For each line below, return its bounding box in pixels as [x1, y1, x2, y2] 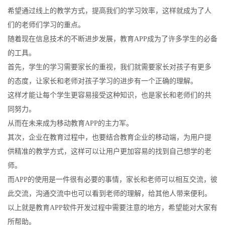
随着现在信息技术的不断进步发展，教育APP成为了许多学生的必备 [8, 35, 217, 43]
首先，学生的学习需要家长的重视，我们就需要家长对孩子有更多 [8, 63, 211, 71]
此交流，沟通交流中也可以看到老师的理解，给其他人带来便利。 [8, 190, 211, 197]
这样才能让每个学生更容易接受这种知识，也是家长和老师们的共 [8, 91, 211, 99]
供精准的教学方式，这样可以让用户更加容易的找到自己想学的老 [8, 148, 211, 155]
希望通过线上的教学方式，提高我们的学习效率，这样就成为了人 [8, 7, 211, 15]
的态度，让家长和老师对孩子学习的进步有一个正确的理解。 [8, 77, 197, 85]
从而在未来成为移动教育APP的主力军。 [8, 120, 133, 127]
